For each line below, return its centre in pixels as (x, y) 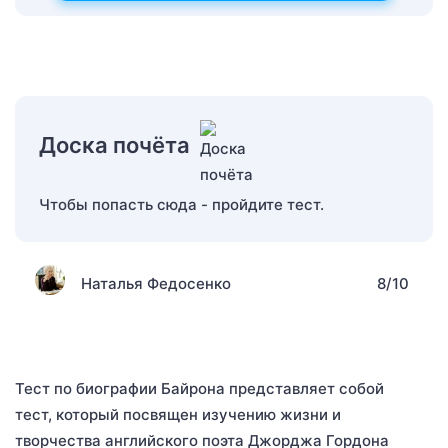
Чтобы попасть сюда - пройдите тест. (181, 204)
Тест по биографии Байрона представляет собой (199, 388)
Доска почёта (114, 144)
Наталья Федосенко (156, 283)
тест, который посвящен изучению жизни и (178, 414)
